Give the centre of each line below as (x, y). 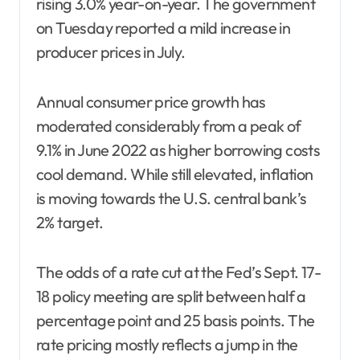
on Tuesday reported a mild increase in (164, 27)
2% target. (70, 222)
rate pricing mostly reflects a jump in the (167, 344)
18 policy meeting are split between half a (171, 296)
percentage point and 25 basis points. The (176, 320)
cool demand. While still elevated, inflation (175, 174)
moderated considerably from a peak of (169, 125)
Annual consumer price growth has (151, 101)
